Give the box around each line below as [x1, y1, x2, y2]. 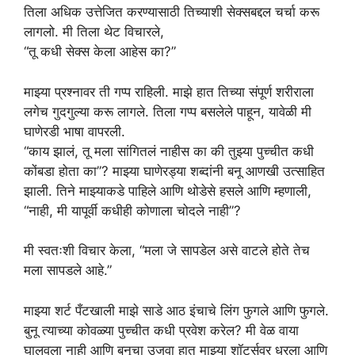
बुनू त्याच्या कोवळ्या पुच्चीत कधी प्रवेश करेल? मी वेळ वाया [24, 322, 299, 338]
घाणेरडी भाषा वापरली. [24, 123, 125, 139]
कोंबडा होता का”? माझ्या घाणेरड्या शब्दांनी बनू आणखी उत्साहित [24, 162, 325, 179]
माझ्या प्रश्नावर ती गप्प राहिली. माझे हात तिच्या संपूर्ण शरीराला [24, 83, 314, 100]
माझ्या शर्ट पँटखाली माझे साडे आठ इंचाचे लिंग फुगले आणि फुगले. [24, 302, 329, 319]
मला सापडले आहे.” [24, 262, 112, 278]
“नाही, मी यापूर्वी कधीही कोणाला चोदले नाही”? [24, 202, 241, 219]
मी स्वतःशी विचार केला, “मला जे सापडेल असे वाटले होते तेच [24, 242, 310, 258]
